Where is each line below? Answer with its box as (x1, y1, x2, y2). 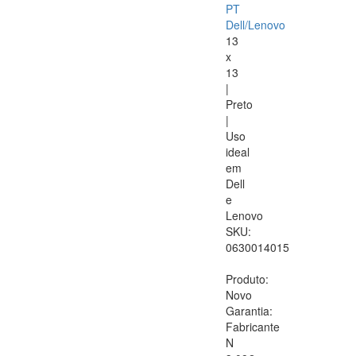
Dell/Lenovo (226, 17, 285, 33)
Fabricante (226, 319, 280, 335)
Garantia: (226, 303, 273, 319)
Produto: (226, 271, 269, 288)
